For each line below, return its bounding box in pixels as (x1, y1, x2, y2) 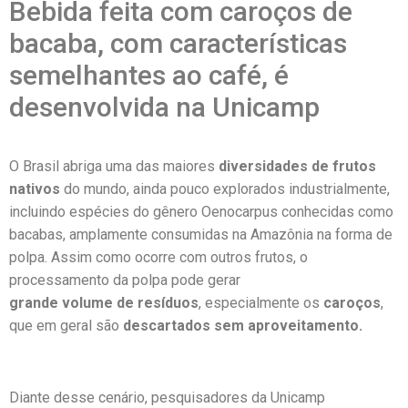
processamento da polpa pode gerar (9, 271, 240, 290)
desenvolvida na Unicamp (9, 91, 320, 124)
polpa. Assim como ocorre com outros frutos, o (9, 249, 308, 267)
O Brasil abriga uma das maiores (9, 158, 219, 176)
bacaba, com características (9, 27, 347, 60)
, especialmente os (199, 294, 323, 312)
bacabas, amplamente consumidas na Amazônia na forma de (9, 226, 393, 244)
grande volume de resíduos (9, 294, 199, 312)
